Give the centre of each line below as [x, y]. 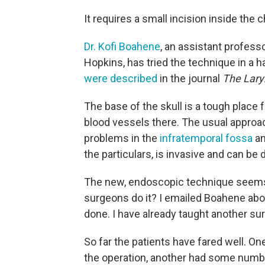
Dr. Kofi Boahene [122, 46]
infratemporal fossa [206, 138]
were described [121, 78]
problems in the [122, 138]
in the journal [190, 78]
